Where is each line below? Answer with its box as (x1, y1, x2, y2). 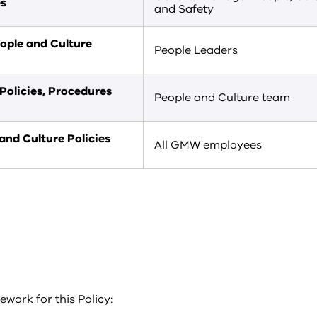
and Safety (154, 1, 214, 17)
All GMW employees (154, 137, 262, 153)
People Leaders (154, 42, 238, 58)
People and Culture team (154, 90, 290, 105)
